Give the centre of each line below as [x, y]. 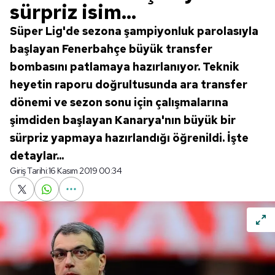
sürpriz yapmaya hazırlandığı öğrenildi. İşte [129, 138]
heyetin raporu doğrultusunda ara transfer [129, 84]
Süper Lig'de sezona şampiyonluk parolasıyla [134, 31]
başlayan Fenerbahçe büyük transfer [111, 49]
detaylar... [37, 156]
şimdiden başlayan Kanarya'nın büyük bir [123, 120]
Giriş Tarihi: [29, 171]
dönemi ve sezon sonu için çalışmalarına [119, 102]
